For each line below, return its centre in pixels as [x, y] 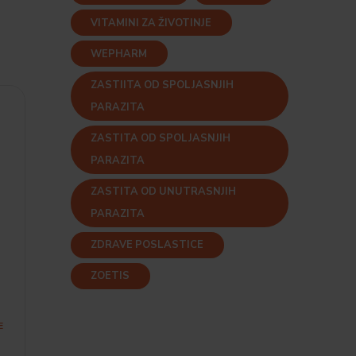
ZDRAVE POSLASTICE [147, 245]
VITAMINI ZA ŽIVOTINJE [151, 23]
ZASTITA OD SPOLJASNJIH [161, 139]
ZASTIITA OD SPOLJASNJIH [163, 85]
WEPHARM [119, 54]
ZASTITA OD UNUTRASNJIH [164, 192]
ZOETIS [110, 276]
